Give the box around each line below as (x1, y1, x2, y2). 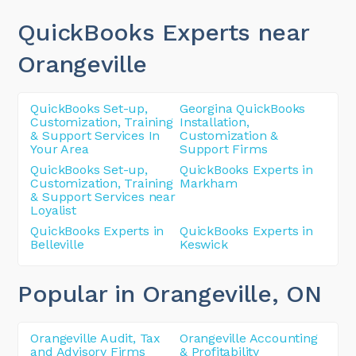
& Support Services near (30, 188, 176, 204)
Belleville (30, 236, 84, 252)
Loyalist (30, 202, 76, 218)
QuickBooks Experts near (17, 17, 309, 46)
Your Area (30, 141, 89, 157)
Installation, (180, 114, 250, 130)
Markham (180, 175, 238, 191)
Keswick (180, 236, 228, 252)
